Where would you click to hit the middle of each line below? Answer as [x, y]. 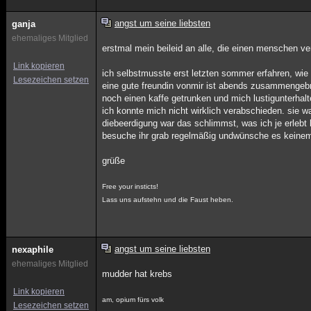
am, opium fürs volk [133, 300]
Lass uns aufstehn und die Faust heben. [168, 200]
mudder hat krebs [137, 274]
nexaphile [33, 250]
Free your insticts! [131, 186]
